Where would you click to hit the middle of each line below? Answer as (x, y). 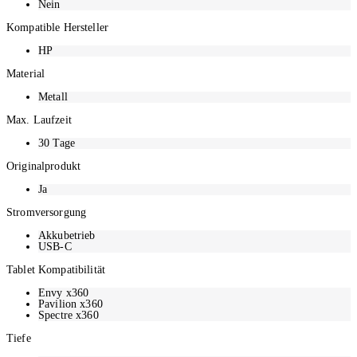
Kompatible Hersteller (57, 27)
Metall (53, 96)
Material (26, 73)
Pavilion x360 (71, 304)
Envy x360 (64, 292)
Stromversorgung (47, 212)
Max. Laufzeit (39, 120)
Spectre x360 (69, 315)
